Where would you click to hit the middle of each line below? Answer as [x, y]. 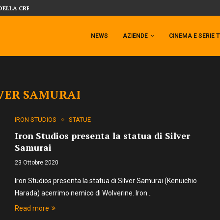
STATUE [80, 120]
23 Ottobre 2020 [36, 163]
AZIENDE [135, 36]
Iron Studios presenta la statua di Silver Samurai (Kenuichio [106, 181]
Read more [32, 208]
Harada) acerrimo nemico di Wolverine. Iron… [83, 193]
